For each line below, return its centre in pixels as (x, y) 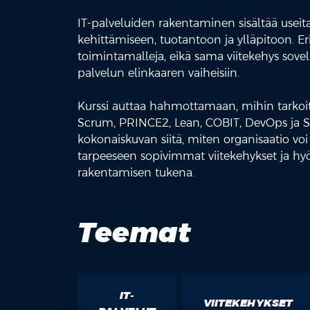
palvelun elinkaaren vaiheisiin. (158, 73)
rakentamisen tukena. (136, 172)
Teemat (134, 232)
